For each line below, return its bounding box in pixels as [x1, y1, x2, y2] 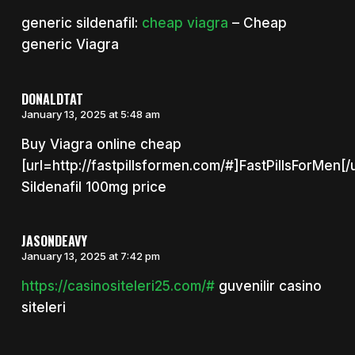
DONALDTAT [21, 89, 83, 109]
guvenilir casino [214, 278, 322, 295]
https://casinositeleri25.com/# [21, 278, 215, 295]
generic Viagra [21, 36, 119, 53]
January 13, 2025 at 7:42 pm [21, 250, 160, 263]
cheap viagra [141, 15, 228, 32]
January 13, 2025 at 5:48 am [21, 107, 160, 120]
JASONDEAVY [21, 231, 87, 251]
